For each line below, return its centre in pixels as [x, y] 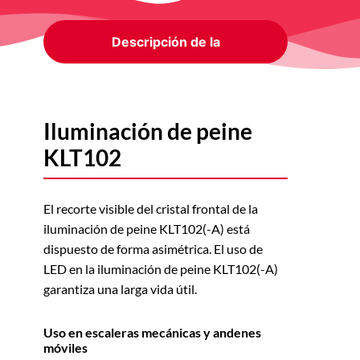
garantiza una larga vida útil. [120, 288]
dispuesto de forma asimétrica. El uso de [153, 248]
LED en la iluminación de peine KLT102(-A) [160, 268]
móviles [65, 347]
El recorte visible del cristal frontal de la [150, 208]
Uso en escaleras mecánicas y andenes [152, 332]
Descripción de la [166, 41]
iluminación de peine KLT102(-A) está [146, 228]
